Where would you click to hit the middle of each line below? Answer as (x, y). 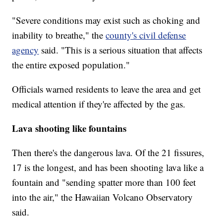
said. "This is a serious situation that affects (121, 50)
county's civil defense (146, 35)
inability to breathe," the (59, 35)
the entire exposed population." (71, 64)
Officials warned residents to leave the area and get (107, 89)
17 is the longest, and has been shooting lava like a (108, 167)
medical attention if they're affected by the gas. (99, 104)
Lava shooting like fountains (69, 128)
